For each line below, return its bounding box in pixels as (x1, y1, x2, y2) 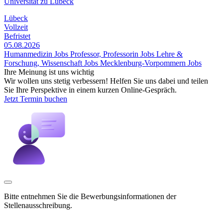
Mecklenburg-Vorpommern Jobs (100, 58, 202, 67)
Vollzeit (4, 22, 28, 31)
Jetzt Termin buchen (4, 94, 67, 103)
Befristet (4, 31, 30, 40)
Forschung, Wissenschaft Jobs (4, 58, 98, 67)
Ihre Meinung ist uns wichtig (4, 67, 94, 76)
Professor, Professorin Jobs (70, 49, 154, 58)
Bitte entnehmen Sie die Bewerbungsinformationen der (4, 192, 176, 201)
